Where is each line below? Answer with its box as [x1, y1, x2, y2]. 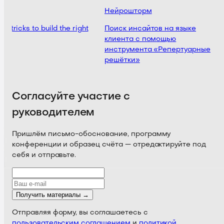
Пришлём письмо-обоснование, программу [12, 131, 171, 138]
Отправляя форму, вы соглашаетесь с [12, 209, 148, 216]
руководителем [12, 105, 95, 119]
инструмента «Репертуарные [102, 46, 208, 53]
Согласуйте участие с [12, 89, 130, 103]
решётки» [102, 57, 137, 64]
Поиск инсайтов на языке [102, 25, 194, 32]
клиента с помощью [102, 36, 174, 43]
